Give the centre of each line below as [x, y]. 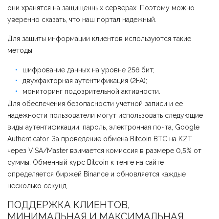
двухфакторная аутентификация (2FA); [85, 80]
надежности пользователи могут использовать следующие [105, 115]
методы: [21, 50]
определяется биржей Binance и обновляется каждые [97, 174]
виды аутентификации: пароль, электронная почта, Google [103, 127]
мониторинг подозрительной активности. [91, 91]
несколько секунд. [38, 186]
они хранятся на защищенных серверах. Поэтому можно [101, 8]
